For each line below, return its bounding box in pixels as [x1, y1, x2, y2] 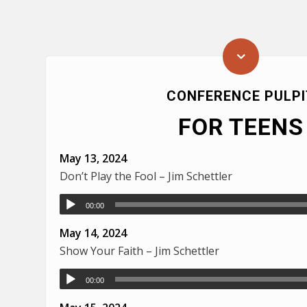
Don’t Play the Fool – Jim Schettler [60, 168, 232, 184]
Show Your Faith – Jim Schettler [60, 243, 219, 258]
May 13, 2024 [60, 150, 127, 166]
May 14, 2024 [60, 225, 127, 241]
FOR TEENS [177, 112, 304, 140]
